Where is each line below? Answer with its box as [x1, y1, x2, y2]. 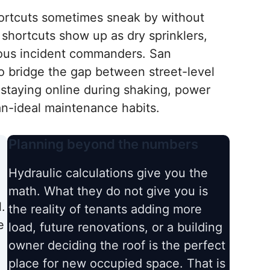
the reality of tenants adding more [8, 202, 202, 217]
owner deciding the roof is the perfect [8, 238, 226, 253]
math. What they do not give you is [8, 184, 209, 199]
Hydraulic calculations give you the [8, 166, 209, 181]
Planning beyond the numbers [8, 136, 199, 152]
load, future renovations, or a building [8, 220, 223, 235]
